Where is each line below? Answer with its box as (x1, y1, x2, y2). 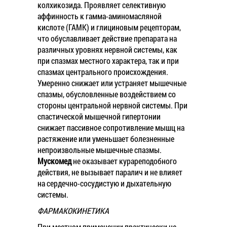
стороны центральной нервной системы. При (37, 100, 187, 110)
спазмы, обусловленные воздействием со (37, 89, 176, 99)
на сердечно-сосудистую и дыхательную (37, 178, 171, 188)
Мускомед (37, 156, 71, 166)
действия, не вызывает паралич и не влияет (37, 167, 182, 177)
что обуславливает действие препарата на (37, 33, 177, 44)
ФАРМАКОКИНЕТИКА (37, 205, 109, 216)
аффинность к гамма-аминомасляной (37, 11, 162, 21)
